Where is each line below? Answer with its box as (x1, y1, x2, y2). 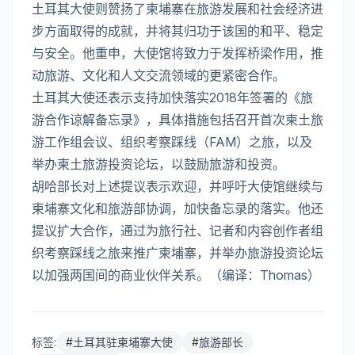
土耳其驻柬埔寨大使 (73, 334, 173, 349)
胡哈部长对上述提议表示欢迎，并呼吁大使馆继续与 (32, 177, 323, 194)
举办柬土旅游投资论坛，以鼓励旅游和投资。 (32, 155, 285, 172)
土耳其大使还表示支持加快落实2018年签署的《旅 (32, 89, 313, 105)
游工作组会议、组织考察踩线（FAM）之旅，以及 (32, 133, 312, 150)
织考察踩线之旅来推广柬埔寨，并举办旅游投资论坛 (32, 244, 323, 261)
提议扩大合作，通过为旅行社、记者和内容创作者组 (32, 222, 323, 239)
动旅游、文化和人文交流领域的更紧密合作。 (32, 67, 285, 83)
